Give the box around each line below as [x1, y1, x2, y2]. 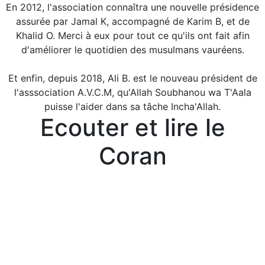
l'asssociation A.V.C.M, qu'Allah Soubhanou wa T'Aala [14, 86, 251, 98]
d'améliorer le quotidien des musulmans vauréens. [21, 43, 244, 56]
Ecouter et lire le [40, 112, 225, 142]
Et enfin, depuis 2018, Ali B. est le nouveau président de [8, 72, 257, 84]
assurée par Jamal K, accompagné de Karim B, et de [15, 15, 250, 27]
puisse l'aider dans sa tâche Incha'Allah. [44, 100, 221, 112]
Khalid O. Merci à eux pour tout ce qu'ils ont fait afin [15, 29, 250, 41]
